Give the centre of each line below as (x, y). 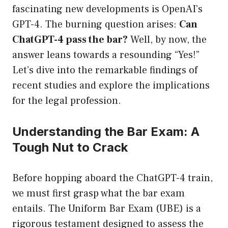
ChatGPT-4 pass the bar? (70, 40)
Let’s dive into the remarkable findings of (105, 70)
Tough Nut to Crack (70, 148)
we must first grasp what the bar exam (98, 194)
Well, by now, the (167, 40)
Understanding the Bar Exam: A (106, 132)
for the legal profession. (67, 101)
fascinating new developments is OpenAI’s (107, 9)
